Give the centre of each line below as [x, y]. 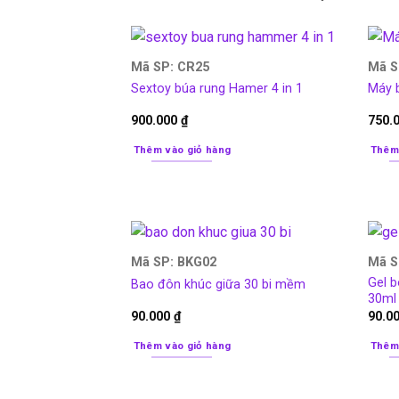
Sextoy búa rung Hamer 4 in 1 [216, 89]
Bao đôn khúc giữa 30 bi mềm [218, 284]
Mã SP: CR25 [170, 67]
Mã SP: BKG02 [173, 263]
